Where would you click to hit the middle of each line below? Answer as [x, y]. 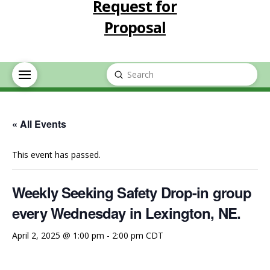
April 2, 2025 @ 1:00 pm [58, 235]
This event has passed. [56, 154]
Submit [131, 74]
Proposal [135, 27]
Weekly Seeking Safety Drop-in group [132, 192]
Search [119, 81]
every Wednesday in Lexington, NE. [127, 212]
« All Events [39, 124]
